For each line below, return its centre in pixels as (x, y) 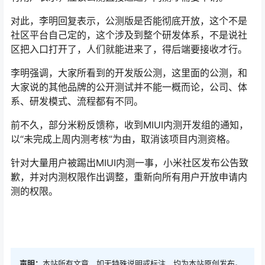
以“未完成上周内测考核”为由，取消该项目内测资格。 (123, 139)
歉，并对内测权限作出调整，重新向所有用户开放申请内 (129, 177)
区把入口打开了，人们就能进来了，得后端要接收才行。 (129, 49)
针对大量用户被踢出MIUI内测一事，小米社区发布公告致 (130, 163)
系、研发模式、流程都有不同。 (77, 101)
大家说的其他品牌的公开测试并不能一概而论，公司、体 (129, 87)
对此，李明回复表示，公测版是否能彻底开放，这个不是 (129, 21)
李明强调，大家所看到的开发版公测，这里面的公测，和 (129, 73)
